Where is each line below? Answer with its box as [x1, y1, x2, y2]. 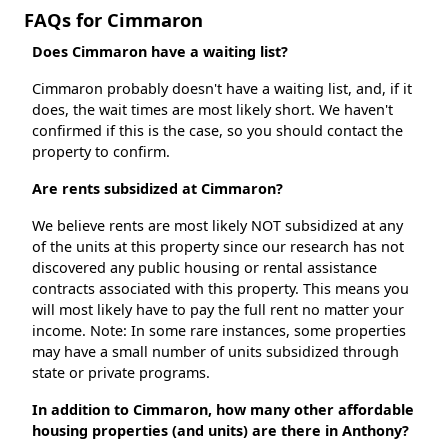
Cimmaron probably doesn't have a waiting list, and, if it [32, 79, 412, 99]
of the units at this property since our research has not [32, 237, 404, 257]
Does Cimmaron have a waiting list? [32, 42, 288, 62]
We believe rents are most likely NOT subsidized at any [32, 216, 403, 236]
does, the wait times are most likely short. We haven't [32, 100, 393, 120]
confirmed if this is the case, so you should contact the [32, 121, 403, 141]
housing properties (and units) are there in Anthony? [32, 421, 409, 441]
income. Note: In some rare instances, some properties [32, 321, 406, 341]
